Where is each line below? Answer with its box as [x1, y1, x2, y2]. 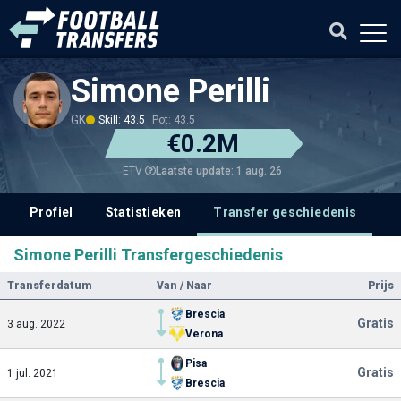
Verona [185, 328, 223, 340]
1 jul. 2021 [7, 367, 58, 380]
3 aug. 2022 [7, 318, 65, 330]
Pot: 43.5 [152, 114, 195, 126]
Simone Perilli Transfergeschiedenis [13, 245, 283, 264]
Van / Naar [157, 279, 212, 292]
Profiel [29, 205, 73, 219]
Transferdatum [7, 279, 92, 292]
